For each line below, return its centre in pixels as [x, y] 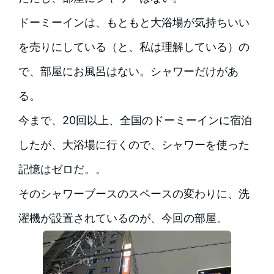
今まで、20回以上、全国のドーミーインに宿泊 [135, 120]
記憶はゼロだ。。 [62, 169]
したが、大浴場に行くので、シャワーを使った [134, 144]
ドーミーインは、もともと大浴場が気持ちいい [134, 22]
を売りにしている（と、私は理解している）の [134, 46]
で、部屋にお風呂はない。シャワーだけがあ [128, 71]
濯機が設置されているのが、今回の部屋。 [123, 218]
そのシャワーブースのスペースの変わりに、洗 [134, 193]
